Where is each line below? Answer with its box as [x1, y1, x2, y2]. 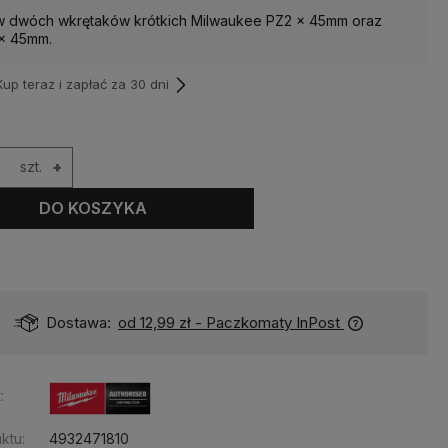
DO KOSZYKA [39, 198, 148, 219]
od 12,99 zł [118, 312, 192, 332]
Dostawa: [45, 312, 111, 332]
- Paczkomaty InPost [195, 312, 341, 332]
